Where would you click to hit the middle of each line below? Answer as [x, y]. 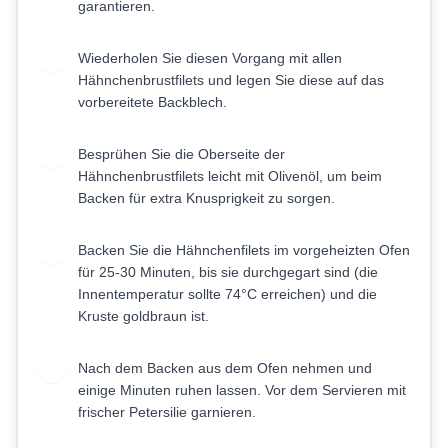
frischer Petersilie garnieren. [167, 412]
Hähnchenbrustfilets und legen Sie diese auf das [231, 80]
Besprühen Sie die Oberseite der [181, 154]
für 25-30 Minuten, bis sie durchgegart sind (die [228, 272]
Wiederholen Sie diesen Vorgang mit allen [210, 58]
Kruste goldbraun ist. [143, 316]
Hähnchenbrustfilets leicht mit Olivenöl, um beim [230, 176]
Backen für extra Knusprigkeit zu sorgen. [206, 198]
